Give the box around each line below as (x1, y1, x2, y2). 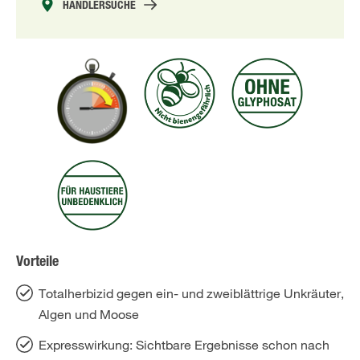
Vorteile (16, 256, 59, 271)
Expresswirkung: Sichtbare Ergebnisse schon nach (39, 337, 329, 354)
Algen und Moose (39, 306, 139, 323)
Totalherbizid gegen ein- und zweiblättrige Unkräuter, (39, 285, 344, 302)
